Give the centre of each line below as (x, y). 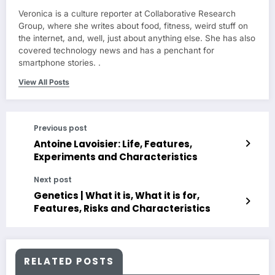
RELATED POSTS (69, 261)
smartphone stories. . (60, 63)
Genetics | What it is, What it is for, (117, 196)
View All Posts (44, 82)
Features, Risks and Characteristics (122, 209)
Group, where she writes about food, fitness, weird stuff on (133, 26)
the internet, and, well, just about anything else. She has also (137, 38)
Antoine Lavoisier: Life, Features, (113, 144)
